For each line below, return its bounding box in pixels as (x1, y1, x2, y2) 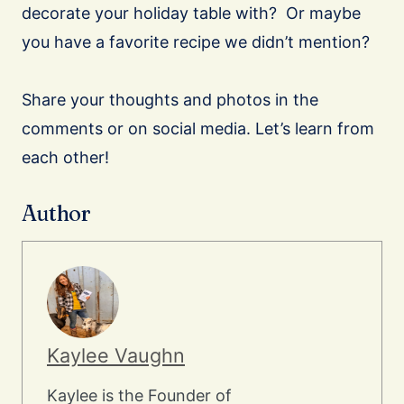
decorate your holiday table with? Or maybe (22, 3, 361, 23)
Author (22, 199, 91, 226)
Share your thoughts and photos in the (22, 89, 318, 109)
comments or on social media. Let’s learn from (22, 118, 374, 138)
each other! (22, 147, 109, 167)
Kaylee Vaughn (47, 343, 185, 367)
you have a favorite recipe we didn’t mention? (22, 32, 374, 51)
